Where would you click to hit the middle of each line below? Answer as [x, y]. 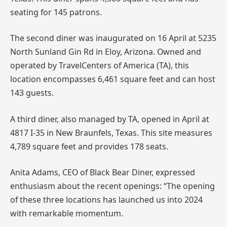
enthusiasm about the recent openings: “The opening [112, 186]
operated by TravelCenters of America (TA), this [100, 66]
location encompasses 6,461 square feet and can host [113, 79]
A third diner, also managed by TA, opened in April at [110, 119]
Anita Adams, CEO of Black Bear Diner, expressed [103, 173]
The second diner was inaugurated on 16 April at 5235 [113, 38]
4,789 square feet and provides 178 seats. [89, 146]
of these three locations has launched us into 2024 [106, 200]
